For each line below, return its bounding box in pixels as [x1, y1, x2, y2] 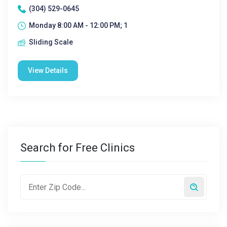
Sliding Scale [29, 38, 73, 46]
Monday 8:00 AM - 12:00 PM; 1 [29, 21, 128, 29]
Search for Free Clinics [20, 141, 135, 154]
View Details [28, 66, 68, 74]
